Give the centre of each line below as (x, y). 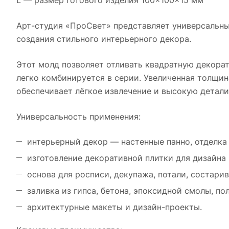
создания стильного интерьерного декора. (104, 39)
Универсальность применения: (78, 117)
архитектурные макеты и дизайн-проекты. (114, 207)
